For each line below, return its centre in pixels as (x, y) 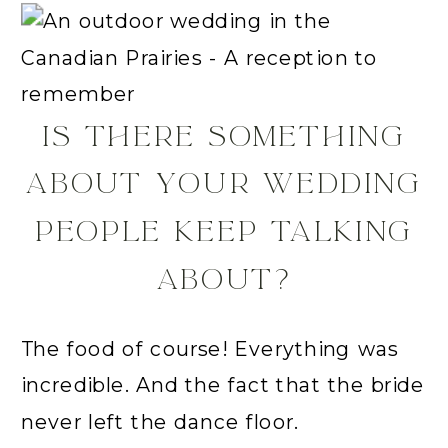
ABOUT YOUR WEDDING (224, 183)
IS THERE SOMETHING (224, 136)
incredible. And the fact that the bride (223, 385)
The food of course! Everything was (210, 349)
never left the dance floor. (160, 421)
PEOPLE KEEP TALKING (224, 231)
